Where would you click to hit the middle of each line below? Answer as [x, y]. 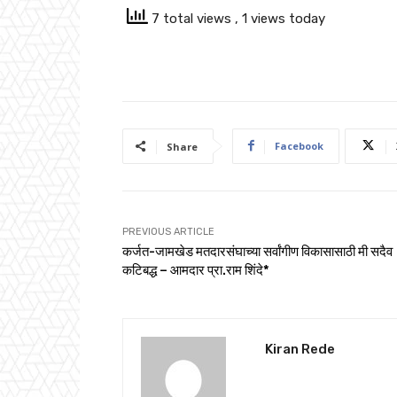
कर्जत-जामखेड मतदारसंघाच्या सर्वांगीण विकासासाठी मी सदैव [257, 251]
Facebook [299, 145]
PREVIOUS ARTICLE [168, 231]
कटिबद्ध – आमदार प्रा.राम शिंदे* [196, 270]
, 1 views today [280, 19]
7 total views [191, 19]
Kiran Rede [300, 349]
